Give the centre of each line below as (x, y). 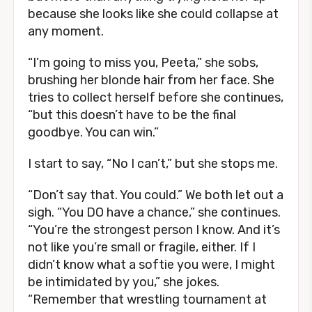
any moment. (66, 31)
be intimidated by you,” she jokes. (124, 282)
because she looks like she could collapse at (153, 14)
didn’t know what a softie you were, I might (151, 265)
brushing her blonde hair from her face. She (151, 80)
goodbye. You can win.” (93, 132)
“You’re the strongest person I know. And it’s (154, 230)
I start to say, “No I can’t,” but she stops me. (153, 164)
